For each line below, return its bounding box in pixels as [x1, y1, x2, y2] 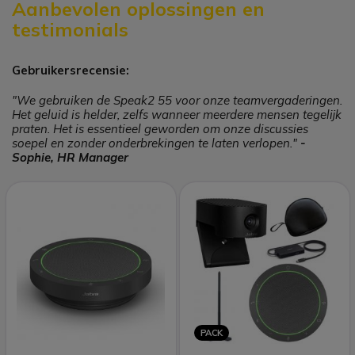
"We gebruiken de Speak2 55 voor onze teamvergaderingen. [12, 92, 342, 108]
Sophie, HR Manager [12, 149, 128, 165]
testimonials [12, 17, 128, 41]
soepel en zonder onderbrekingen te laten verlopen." [12, 135, 300, 151]
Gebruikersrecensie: [12, 62, 129, 78]
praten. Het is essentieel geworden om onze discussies [12, 120, 308, 136]
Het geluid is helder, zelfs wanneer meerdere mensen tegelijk [12, 106, 342, 122]
